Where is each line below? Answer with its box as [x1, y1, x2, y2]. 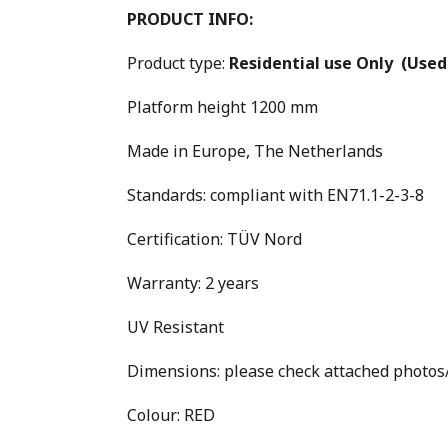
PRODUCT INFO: [127, 7, 253, 30]
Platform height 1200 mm [127, 95, 318, 118]
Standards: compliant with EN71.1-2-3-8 [127, 183, 424, 206]
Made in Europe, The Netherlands [127, 139, 383, 162]
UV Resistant [127, 315, 224, 338]
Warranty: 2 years [127, 271, 259, 294]
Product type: [127, 51, 229, 74]
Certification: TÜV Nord [127, 227, 302, 250]
